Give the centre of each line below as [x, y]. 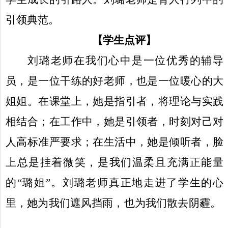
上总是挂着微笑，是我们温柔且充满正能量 [115, 162]
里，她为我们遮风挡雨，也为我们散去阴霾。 [113, 203]
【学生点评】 [125, 40]
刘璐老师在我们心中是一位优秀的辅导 [125, 60]
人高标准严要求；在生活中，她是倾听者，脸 [115, 142]
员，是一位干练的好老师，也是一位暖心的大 [115, 81]
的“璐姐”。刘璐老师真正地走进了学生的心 [115, 182]
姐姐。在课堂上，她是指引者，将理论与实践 [115, 101]
